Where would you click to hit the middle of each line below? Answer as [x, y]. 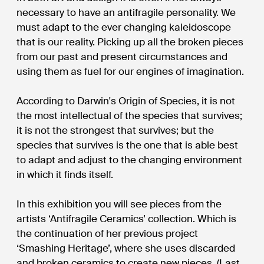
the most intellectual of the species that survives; [130, 115]
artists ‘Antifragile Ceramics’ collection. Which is [127, 218]
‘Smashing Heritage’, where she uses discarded [126, 248]
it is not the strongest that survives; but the [115, 130]
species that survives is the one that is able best [128, 145]
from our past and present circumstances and [122, 56]
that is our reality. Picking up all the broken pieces [130, 42]
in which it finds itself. [65, 174]
